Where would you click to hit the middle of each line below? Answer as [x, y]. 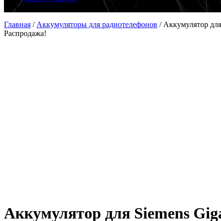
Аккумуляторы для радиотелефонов [97, 24]
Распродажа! [25, 33]
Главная [17, 24]
